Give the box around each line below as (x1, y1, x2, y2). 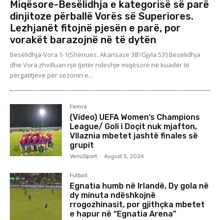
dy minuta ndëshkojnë (70, 191, 156, 200)
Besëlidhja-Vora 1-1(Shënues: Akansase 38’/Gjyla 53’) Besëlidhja (10, 50, 200, 59)
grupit (70, 140, 94, 150)
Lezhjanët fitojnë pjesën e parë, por (10, 22, 181, 34)
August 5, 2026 (104, 153, 144, 160)
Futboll (70, 172, 88, 179)
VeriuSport (70, 153, 98, 160)
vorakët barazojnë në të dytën (10, 34, 156, 46)
